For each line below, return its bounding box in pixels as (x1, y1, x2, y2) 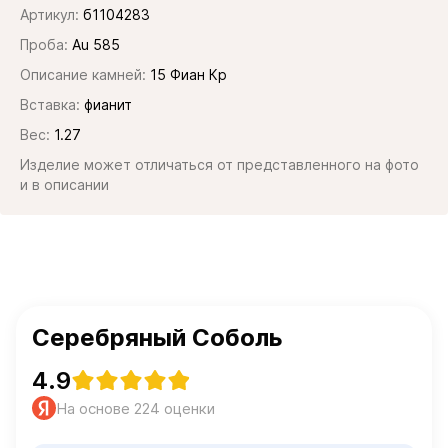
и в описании (20, 176, 109, 193)
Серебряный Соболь (32, 323, 283, 352)
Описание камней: (20, 66, 146, 83)
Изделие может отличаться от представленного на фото (20, 156, 419, 173)
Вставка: (20, 96, 80, 113)
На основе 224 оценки (56, 398, 215, 418)
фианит (84, 96, 132, 113)
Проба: (20, 36, 68, 53)
